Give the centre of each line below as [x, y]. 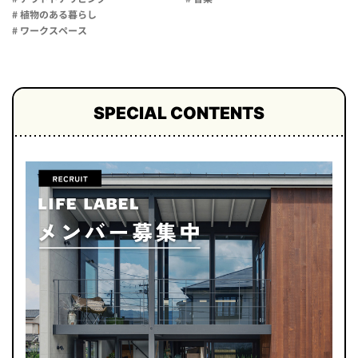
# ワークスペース [50, 31]
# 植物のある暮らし [54, 15]
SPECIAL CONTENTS [179, 113]
